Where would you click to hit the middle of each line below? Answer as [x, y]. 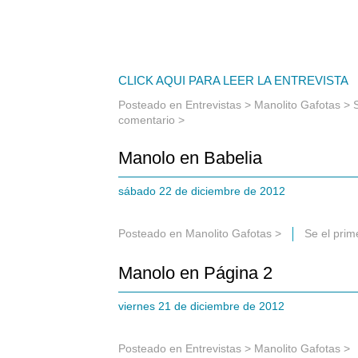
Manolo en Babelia [190, 157]
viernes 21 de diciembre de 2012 [205, 306]
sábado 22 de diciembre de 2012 [205, 191]
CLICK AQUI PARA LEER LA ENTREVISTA [233, 81]
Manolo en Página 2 [195, 272]
